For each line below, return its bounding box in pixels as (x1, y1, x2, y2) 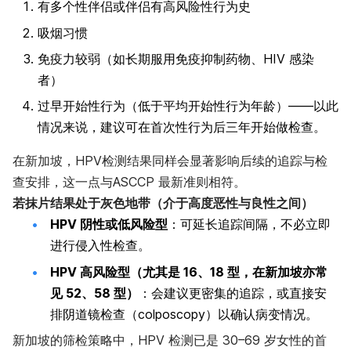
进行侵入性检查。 (50, 237, 150, 254)
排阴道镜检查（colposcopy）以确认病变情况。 (50, 306, 318, 322)
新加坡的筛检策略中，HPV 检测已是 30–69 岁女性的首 (13, 332, 327, 349)
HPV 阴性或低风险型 (50, 216, 168, 233)
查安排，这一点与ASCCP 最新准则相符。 (13, 174, 246, 190)
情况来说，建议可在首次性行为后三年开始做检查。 (38, 119, 326, 136)
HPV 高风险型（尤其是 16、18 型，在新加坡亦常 (50, 263, 327, 280)
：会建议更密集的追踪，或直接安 (139, 284, 327, 301)
